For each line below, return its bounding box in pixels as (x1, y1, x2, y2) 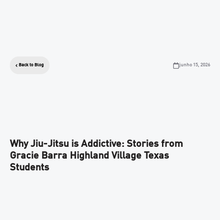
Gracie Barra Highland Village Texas (10, 151, 169, 161)
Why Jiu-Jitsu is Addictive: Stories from (10, 139, 183, 149)
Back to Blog (18, 63, 44, 68)
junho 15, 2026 (179, 62, 210, 67)
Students (10, 163, 49, 173)
